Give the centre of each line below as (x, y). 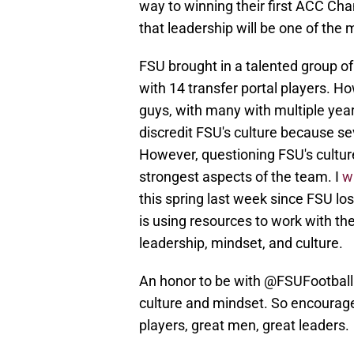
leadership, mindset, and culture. (241, 243)
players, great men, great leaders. (244, 326)
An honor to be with (201, 281)
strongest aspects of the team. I (241, 177)
